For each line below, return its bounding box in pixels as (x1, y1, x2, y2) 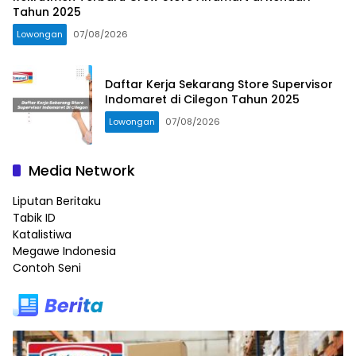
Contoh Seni (13, 260, 81, 277)
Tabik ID (13, 210, 56, 226)
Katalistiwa (13, 226, 72, 243)
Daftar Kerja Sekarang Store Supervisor (105, 76, 333, 93)
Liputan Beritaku (13, 193, 101, 210)
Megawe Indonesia (13, 243, 116, 260)
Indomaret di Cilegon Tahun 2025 (105, 91, 300, 108)
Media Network (29, 161, 135, 181)
